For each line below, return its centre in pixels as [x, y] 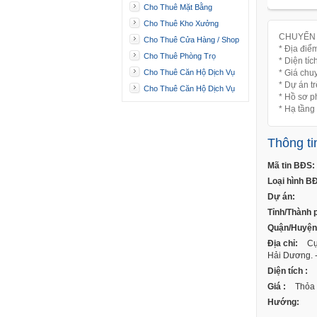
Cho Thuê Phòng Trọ [180, 56]
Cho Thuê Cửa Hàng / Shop [191, 40]
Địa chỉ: [283, 244]
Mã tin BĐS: [291, 166]
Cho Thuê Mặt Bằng [178, 7]
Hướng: [283, 302]
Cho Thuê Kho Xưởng [181, 23]
